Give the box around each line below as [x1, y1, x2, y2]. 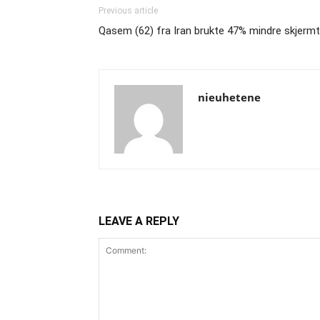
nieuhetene [198, 90, 261, 104]
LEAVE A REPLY [99, 214, 179, 228]
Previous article [99, 6, 158, 16]
